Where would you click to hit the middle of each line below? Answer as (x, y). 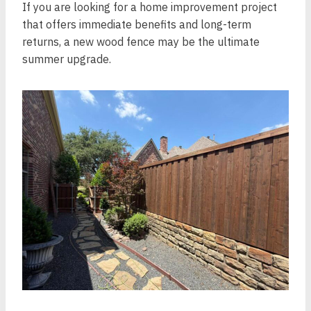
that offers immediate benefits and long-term (137, 24)
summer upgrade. (67, 59)
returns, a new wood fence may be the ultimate (141, 42)
